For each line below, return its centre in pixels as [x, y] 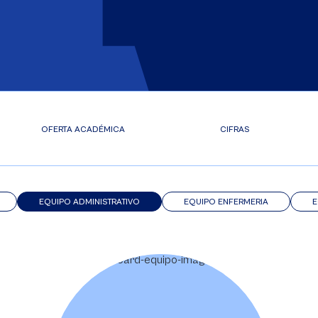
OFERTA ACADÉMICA [83, 130]
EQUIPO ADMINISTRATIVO [89, 202]
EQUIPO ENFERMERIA [226, 202]
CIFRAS [235, 130]
